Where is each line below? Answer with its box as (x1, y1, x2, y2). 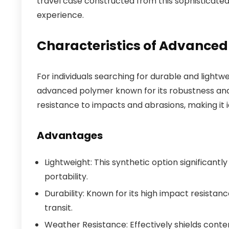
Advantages (37, 128, 103, 143)
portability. (44, 171, 88, 182)
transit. (44, 202, 73, 214)
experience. (37, 9, 84, 21)
